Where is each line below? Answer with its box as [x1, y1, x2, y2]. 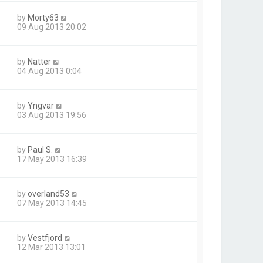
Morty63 [28, 12, 59, 22]
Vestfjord [28, 232, 62, 242]
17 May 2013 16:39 [17, 154, 87, 164]
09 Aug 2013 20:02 [17, 22, 86, 32]
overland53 [28, 188, 69, 198]
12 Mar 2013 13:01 [17, 242, 86, 252]
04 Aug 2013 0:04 [17, 66, 82, 76]
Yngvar [28, 100, 54, 110]
